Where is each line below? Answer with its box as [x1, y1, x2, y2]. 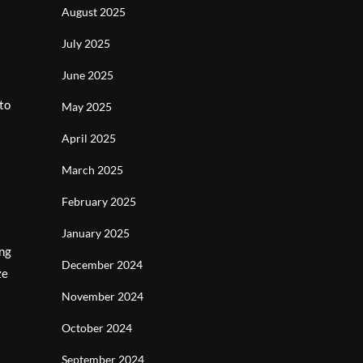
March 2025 [62, 163, 123, 177]
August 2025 [62, 5, 126, 19]
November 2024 [62, 289, 143, 303]
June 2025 [62, 68, 113, 82]
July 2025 [62, 36, 110, 50]
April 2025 [62, 131, 116, 145]
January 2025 [62, 226, 130, 240]
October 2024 [62, 321, 132, 335]
